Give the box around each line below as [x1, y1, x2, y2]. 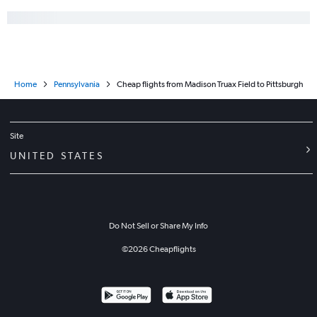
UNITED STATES [10, 150, 104, 162]
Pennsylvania [53, 79, 100, 90]
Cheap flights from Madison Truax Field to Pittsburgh [116, 79, 304, 90]
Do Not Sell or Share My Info [109, 221, 208, 231]
